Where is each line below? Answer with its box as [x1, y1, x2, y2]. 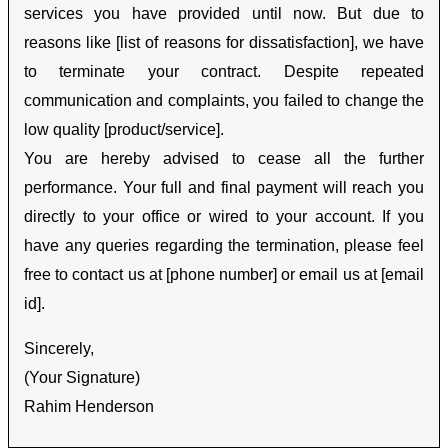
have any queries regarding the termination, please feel [24, 237, 424, 255]
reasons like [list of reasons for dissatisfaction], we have [24, 34, 424, 52]
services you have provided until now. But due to [24, 5, 424, 23]
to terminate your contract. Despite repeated [24, 63, 424, 81]
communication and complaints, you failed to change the [24, 92, 424, 110]
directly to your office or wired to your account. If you [24, 208, 424, 226]
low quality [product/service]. [24, 121, 224, 139]
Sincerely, [24, 340, 94, 358]
